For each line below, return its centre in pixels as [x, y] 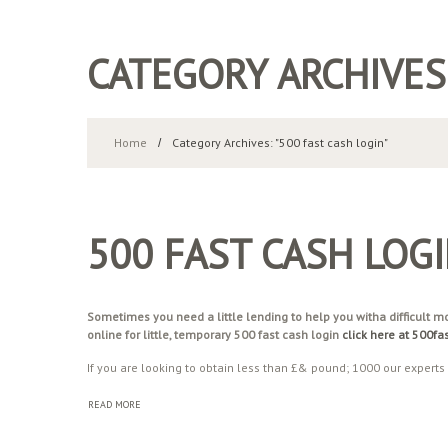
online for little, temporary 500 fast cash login [214, 334]
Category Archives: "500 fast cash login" [280, 142]
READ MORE [114, 404]
